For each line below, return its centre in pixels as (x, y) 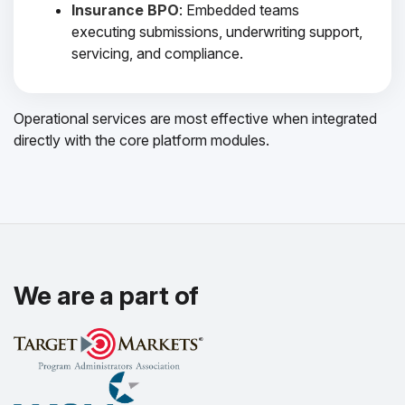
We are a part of (107, 296)
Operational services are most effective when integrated (195, 118)
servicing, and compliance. (157, 53)
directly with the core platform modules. (141, 140)
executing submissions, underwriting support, (217, 32)
